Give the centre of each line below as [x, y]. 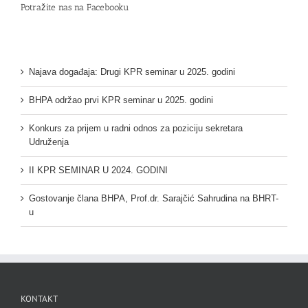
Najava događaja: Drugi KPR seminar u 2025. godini [132, 71]
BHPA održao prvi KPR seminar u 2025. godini [121, 100]
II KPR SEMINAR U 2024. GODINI [98, 170]
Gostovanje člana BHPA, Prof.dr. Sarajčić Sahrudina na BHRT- [154, 198]
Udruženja [49, 142]
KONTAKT [39, 298]
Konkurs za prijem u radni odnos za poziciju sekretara [136, 128]
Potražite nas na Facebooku [75, 8]
